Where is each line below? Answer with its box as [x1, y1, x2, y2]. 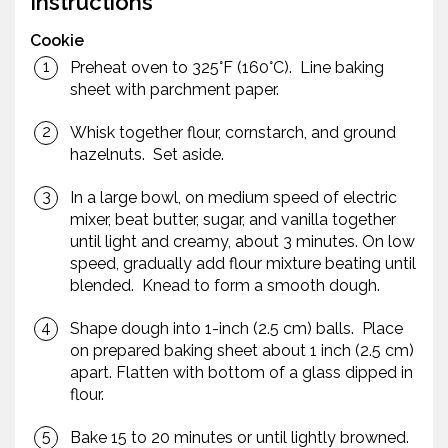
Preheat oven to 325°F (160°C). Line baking [70, 58, 384, 78]
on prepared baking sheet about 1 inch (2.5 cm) [70, 341, 414, 361]
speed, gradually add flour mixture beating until [70, 254, 416, 274]
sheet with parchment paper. [70, 80, 279, 100]
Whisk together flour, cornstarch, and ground [70, 123, 396, 143]
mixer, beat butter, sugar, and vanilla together [70, 210, 396, 230]
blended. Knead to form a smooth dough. [70, 276, 380, 296]
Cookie [30, 31, 84, 51]
